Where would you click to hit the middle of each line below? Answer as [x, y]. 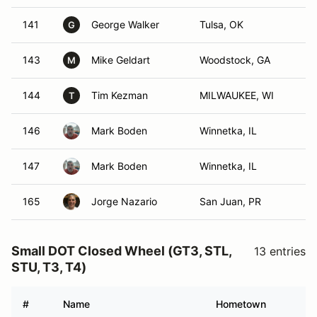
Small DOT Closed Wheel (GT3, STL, [121, 251]
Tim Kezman [120, 95]
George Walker [125, 24]
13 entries [280, 251]
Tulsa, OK [221, 24]
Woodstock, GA [235, 60]
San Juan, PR [230, 201]
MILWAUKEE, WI [237, 95]
